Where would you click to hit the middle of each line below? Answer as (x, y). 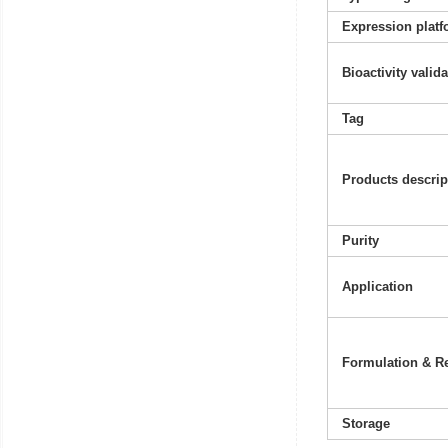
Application (377, 287)
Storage (365, 424)
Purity (360, 241)
